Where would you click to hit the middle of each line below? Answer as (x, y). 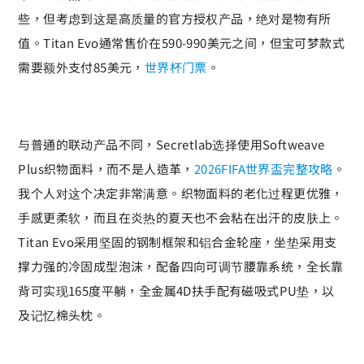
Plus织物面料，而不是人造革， (106, 168)
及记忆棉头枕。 (62, 314)
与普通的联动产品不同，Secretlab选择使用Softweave (171, 144)
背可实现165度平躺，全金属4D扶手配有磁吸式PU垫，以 (176, 290)
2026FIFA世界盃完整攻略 (263, 168)
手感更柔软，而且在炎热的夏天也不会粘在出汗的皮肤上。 (181, 217)
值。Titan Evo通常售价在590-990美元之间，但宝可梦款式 (181, 42)
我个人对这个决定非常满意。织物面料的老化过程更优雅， (181, 193)
